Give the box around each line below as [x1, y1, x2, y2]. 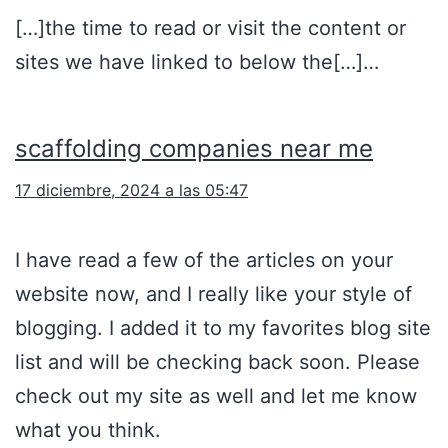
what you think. [15, 418, 161, 443]
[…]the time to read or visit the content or [15, 16, 406, 41]
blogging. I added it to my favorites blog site [15, 316, 431, 341]
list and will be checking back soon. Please [15, 350, 420, 375]
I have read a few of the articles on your [15, 248, 393, 273]
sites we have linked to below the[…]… [15, 50, 379, 75]
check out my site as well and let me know [15, 384, 417, 409]
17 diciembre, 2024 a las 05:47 [15, 180, 248, 201]
